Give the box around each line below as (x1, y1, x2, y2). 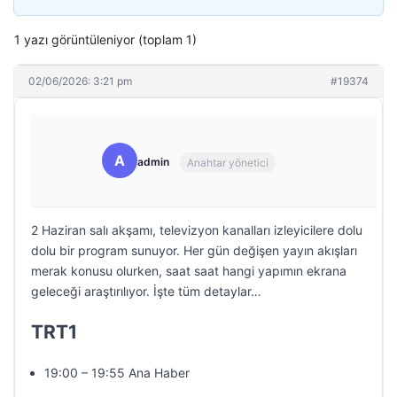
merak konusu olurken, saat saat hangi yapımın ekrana (31, 263, 346, 278)
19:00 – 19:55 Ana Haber (44, 365, 190, 380)
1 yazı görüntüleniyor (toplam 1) (14, 32, 197, 47)
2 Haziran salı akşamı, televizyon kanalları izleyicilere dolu (31, 222, 362, 237)
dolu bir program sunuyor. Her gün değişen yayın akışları (31, 243, 357, 258)
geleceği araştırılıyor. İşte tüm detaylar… (31, 284, 261, 299)
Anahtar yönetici (187, 155, 269, 169)
